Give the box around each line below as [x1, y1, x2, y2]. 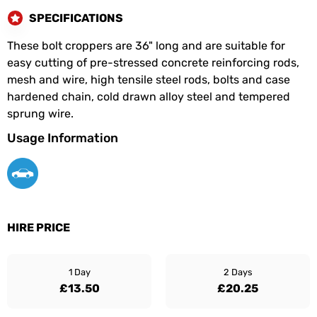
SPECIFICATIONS [29, 11, 123, 25]
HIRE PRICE [7, 221, 70, 234]
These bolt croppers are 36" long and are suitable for [7, 39, 285, 52]
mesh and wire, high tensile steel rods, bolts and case [7, 73, 290, 86]
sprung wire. [7, 107, 74, 120]
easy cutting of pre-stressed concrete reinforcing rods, [7, 56, 299, 69]
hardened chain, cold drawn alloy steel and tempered [7, 90, 290, 103]
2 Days [223, 266, 253, 277]
